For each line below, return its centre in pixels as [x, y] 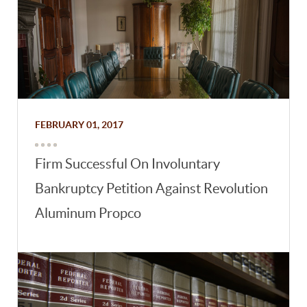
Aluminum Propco [88, 213]
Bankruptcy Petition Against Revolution [152, 188]
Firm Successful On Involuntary [128, 163]
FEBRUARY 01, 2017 [79, 124]
